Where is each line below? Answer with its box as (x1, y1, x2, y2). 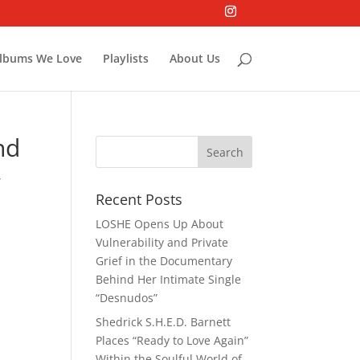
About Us (169, 50, 220, 66)
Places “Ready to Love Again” (96, 333, 249, 348)
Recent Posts (96, 190, 183, 209)
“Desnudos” (96, 290, 158, 305)
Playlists (102, 50, 149, 66)
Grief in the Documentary (96, 253, 233, 268)
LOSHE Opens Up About (96, 216, 224, 231)
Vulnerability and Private (96, 235, 229, 250)
